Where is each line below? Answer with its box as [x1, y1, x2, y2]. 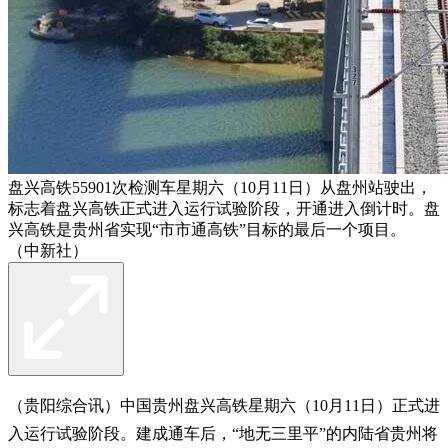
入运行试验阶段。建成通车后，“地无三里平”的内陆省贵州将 [8, 424, 438, 442]
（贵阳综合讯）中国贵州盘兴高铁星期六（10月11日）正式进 [8, 396, 440, 414]
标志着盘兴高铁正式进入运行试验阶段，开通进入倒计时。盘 [8, 199, 440, 217]
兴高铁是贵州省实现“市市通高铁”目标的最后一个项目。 [8, 220, 406, 238]
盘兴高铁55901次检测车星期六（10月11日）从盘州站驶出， [8, 178, 432, 196]
